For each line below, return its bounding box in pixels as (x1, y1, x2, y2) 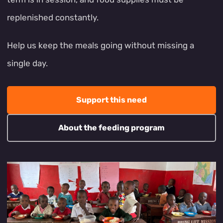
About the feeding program (58, 123, 165, 132)
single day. (7, 58, 48, 68)
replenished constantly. (7, 12, 99, 22)
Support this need (76, 95, 147, 105)
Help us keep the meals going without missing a (7, 40, 194, 50)
